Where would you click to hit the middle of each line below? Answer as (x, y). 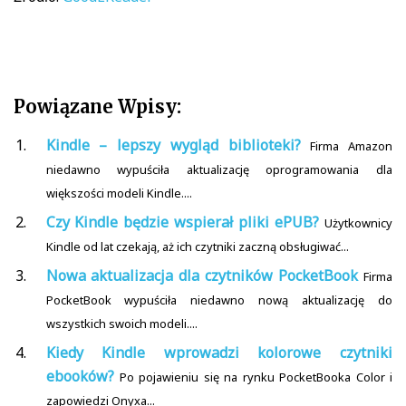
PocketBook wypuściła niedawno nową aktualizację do (219, 300)
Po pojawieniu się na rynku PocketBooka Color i (256, 377)
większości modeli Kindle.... (119, 193)
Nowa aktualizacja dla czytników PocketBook (202, 276)
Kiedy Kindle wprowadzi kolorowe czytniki (219, 353)
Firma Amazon (351, 146)
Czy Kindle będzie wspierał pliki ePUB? (183, 222)
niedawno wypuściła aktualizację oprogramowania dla (219, 170)
